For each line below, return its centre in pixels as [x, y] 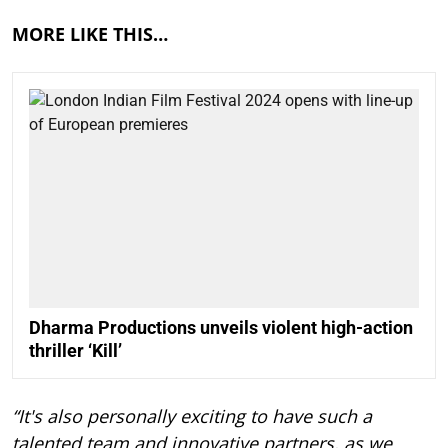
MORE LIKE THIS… [90, 33]
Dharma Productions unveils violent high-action [221, 327]
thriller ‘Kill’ [75, 350]
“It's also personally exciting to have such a [192, 415]
